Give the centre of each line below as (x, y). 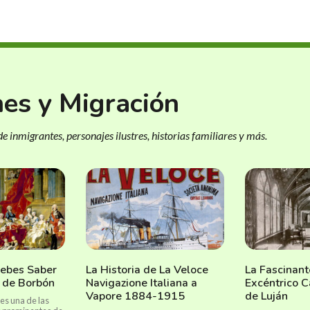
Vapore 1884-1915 (135, 296)
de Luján (266, 296)
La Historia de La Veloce (147, 270)
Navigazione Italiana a (142, 283)
